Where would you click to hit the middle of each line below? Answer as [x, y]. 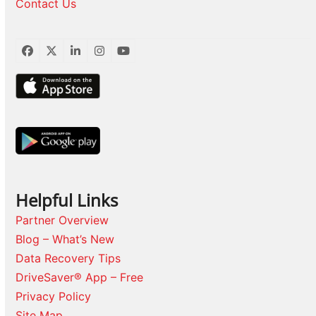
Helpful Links [67, 200]
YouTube [145, 55]
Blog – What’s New [65, 239]
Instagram [125, 55]
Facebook [53, 55]
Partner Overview [62, 220]
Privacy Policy [54, 296]
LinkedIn [97, 55]
